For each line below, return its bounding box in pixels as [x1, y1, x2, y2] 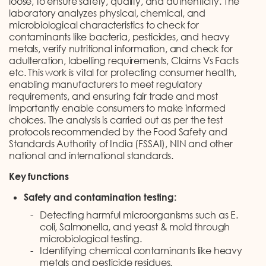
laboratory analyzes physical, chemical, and [9, 7, 206, 19]
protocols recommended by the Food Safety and [9, 126, 227, 138]
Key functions [9, 170, 69, 182]
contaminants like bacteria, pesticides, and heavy [9, 31, 230, 43]
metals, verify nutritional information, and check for [9, 43, 233, 55]
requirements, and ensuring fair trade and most [9, 90, 218, 102]
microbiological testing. [40, 233, 142, 245]
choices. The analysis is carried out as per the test [9, 114, 223, 126]
